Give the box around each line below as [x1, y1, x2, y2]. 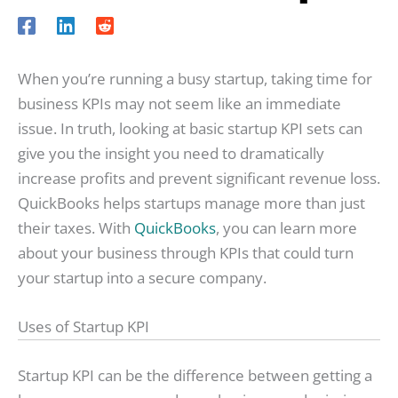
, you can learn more [216, 218, 357, 239]
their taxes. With [18, 218, 134, 239]
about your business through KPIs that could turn [18, 243, 354, 264]
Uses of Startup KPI [18, 316, 149, 338]
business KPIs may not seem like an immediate [18, 93, 341, 115]
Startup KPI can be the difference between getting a [18, 364, 372, 386]
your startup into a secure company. [18, 267, 267, 289]
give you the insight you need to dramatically [18, 143, 324, 164]
